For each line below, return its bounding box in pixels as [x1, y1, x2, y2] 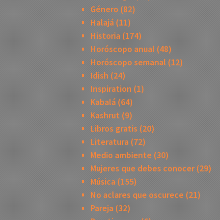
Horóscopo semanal [90, 56, 166, 68]
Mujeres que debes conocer [90, 162, 194, 174]
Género [90, 3, 118, 15]
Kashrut [90, 109, 120, 121]
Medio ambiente [90, 149, 152, 161]
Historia [90, 29, 120, 41]
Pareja [90, 202, 113, 214]
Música [90, 175, 115, 187]
